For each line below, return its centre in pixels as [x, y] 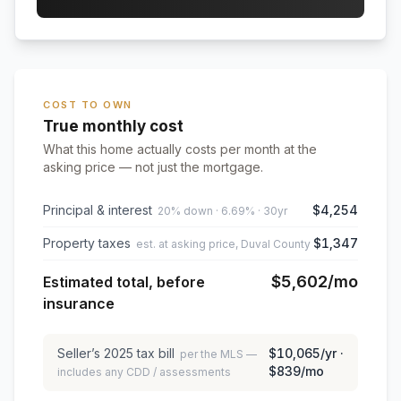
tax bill [154, 353]
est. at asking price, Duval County [223, 244]
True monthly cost [113, 126]
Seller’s [81, 353]
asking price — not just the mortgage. [153, 167]
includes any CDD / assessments [144, 372]
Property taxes [87, 243]
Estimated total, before [124, 282]
